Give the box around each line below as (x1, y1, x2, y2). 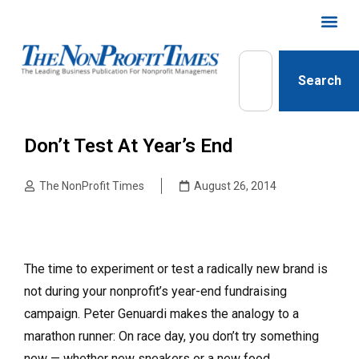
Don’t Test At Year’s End (24, 135, 232, 157)
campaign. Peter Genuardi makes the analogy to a (24, 306, 299, 321)
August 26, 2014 (194, 179, 276, 192)
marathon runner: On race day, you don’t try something (24, 329, 319, 344)
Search (298, 73, 342, 88)
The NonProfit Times (39, 179, 144, 192)
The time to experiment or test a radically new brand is (24, 261, 328, 276)
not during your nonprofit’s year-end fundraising (24, 284, 287, 299)
